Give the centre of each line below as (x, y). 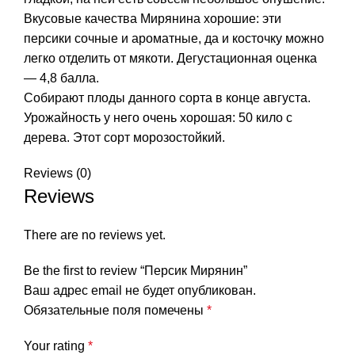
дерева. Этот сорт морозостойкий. (124, 138)
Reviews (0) (57, 174)
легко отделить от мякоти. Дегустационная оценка (170, 59)
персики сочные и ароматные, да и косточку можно (174, 39)
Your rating (56, 346)
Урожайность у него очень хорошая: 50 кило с (158, 118)
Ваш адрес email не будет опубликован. (140, 291)
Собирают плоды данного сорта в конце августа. (167, 98)
